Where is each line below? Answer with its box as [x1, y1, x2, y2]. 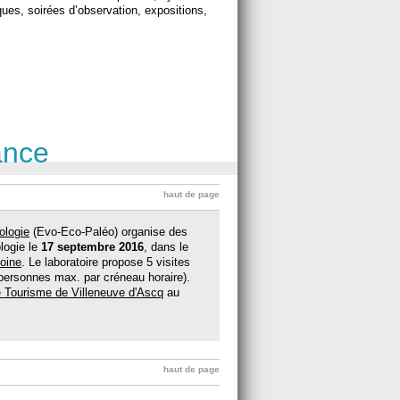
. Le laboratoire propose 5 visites [21, 254, 190, 269]
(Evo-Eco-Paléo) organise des [29, 224, 187, 238]
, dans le [144, 239, 188, 254]
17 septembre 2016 [41, 239, 144, 254]
